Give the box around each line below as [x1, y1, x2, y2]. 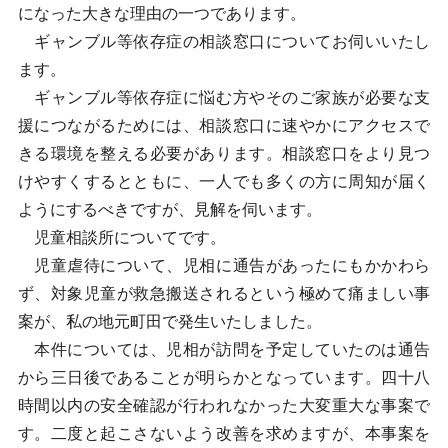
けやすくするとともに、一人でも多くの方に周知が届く [17, 173, 431, 190]
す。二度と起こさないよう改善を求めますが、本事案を [17, 425, 431, 442]
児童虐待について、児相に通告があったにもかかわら [17, 257, 431, 274]
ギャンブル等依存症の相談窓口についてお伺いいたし [17, 33, 431, 50]
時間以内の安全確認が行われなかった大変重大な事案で [17, 397, 431, 414]
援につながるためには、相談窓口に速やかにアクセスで [17, 117, 431, 134]
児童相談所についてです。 [17, 229, 226, 246]
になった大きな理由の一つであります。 [17, 5, 306, 22]
